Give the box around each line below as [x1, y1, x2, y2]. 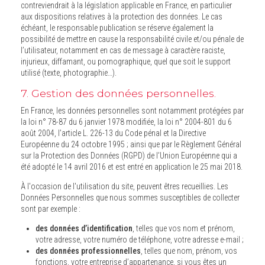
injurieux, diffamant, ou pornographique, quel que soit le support [21, 57, 231, 67]
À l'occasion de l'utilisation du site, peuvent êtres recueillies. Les [21, 181, 228, 191]
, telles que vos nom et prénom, [132, 223, 235, 233]
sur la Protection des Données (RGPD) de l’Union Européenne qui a [21, 150, 237, 160]
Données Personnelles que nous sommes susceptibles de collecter [21, 192, 109, 202]
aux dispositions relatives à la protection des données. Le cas [21, 12, 222, 22]
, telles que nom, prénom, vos [141, 245, 238, 256]
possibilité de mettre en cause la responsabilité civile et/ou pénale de [21, 34, 244, 44]
